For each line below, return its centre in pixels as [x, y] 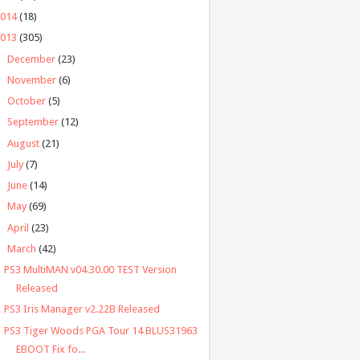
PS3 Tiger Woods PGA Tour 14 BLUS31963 [100, 330]
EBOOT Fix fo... [50, 349]
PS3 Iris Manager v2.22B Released [82, 309]
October [26, 101]
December [31, 59]
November [31, 80]
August [23, 143]
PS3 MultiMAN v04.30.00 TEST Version [90, 270]
